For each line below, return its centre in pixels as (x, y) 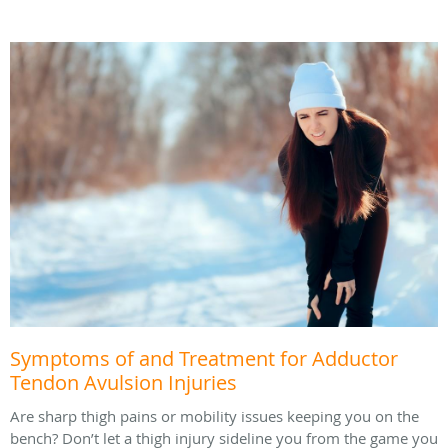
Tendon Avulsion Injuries (123, 383)
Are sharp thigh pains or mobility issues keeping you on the (214, 416)
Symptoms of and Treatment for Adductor (204, 359)
